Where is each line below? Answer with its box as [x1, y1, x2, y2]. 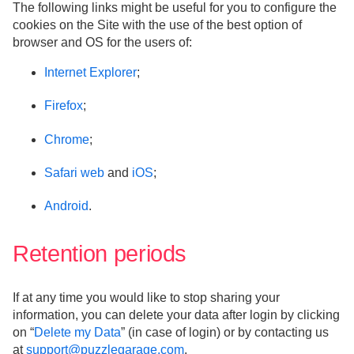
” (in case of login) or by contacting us [121, 326, 329, 340]
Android [44, 198, 88, 213]
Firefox [44, 99, 83, 113]
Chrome [44, 132, 89, 146]
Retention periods [13, 240, 187, 266]
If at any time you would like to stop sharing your [13, 291, 280, 305]
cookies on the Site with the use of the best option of [13, 18, 302, 32]
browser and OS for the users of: [13, 36, 192, 50]
